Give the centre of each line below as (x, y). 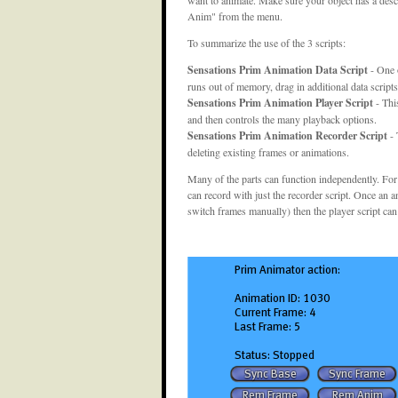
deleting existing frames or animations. (268, 151)
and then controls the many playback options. (282, 119)
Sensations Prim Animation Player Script (280, 102)
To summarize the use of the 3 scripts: (267, 42)
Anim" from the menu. (235, 16)
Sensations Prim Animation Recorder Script (287, 135)
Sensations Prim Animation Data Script (278, 69)
